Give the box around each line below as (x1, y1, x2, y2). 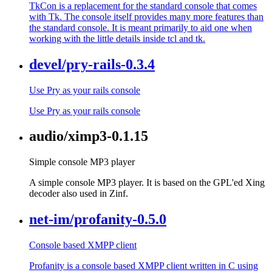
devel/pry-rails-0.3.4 (29, 56, 155, 72)
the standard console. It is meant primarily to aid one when (29, 22, 252, 33)
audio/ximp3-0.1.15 (29, 128, 148, 144)
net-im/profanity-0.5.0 (29, 211, 166, 228)
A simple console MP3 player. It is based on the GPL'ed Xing (29, 177, 265, 188)
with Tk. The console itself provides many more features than (29, 11, 263, 22)
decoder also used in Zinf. (29, 188, 128, 199)
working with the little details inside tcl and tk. (29, 33, 205, 44)
